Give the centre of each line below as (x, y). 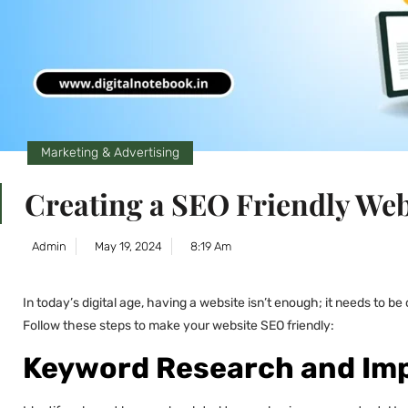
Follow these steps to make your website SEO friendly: (178, 326)
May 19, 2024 (128, 247)
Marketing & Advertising (110, 153)
